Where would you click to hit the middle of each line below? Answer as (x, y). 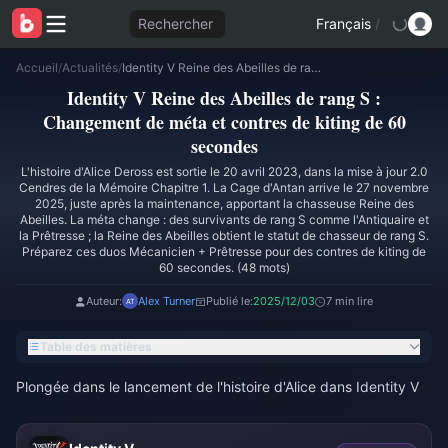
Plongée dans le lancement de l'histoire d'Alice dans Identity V (217, 386)
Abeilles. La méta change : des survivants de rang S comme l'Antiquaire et (224, 219)
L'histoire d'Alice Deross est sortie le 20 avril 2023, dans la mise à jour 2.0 (224, 171)
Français (343, 23)
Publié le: (229, 301)
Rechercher (175, 23)
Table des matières (96, 346)
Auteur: (104, 301)
